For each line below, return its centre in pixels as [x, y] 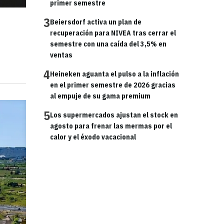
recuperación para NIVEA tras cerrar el [113, 33]
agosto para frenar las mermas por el [111, 126]
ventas [61, 55]
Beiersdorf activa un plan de [96, 22]
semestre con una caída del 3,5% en [108, 44]
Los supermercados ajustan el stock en [114, 115]
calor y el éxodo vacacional [93, 137]
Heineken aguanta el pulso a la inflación [114, 74]
